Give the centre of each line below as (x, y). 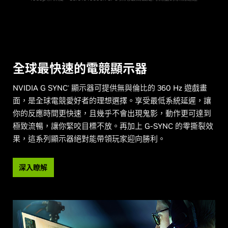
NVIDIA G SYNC (40, 88)
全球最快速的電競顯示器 (80, 69)
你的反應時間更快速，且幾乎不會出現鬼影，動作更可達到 (112, 113)
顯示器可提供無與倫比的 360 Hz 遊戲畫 (138, 88)
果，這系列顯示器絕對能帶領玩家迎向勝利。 (89, 139)
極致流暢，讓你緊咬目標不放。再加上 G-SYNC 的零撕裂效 (113, 126)
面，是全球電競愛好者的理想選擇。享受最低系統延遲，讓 (112, 101)
